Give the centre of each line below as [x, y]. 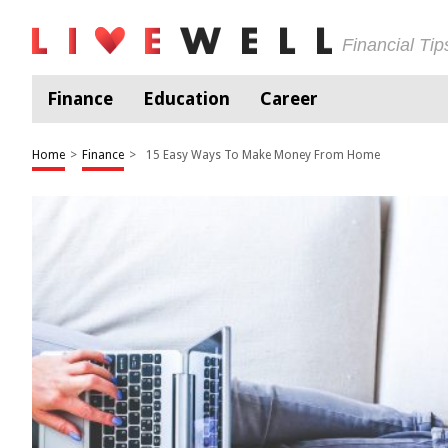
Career [289, 98]
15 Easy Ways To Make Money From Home [263, 155]
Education [186, 98]
